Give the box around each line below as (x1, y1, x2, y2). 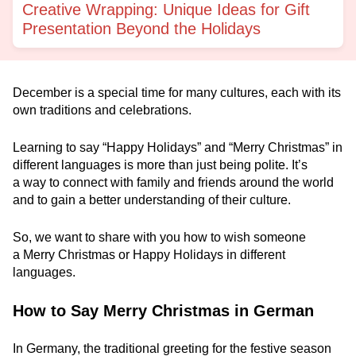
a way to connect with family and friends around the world (13, 175, 334, 189)
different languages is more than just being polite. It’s (13, 157, 308, 172)
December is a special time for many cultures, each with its (13, 85, 341, 99)
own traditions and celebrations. (13, 103, 192, 117)
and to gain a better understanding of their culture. (13, 192, 291, 207)
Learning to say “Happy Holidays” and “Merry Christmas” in (13, 140, 342, 154)
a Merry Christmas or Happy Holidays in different (13, 247, 285, 261)
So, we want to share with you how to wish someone (13, 230, 306, 244)
